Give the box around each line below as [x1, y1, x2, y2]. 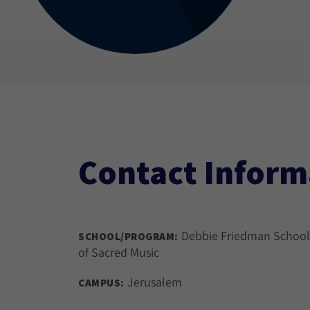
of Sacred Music [78, 244, 159, 260]
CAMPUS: [78, 276, 125, 289]
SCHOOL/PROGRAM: [78, 230, 179, 243]
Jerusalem [124, 274, 182, 290]
